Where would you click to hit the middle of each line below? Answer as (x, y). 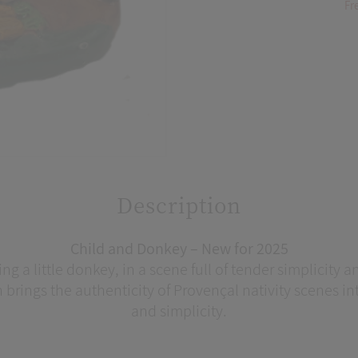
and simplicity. (179, 310)
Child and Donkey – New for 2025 (179, 248)
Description (179, 204)
